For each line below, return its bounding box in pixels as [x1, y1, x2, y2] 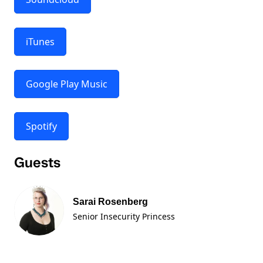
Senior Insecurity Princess [73, 211, 175, 222]
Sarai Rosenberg [73, 197, 148, 207]
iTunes [26, 35, 55, 48]
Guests [14, 153, 60, 172]
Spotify [26, 120, 57, 133]
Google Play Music [26, 77, 107, 90]
